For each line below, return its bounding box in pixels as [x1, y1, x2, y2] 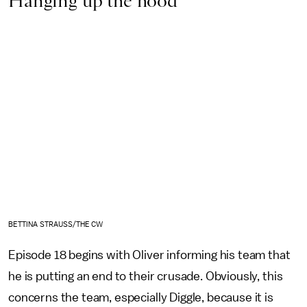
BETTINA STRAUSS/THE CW [8, 220, 103, 228]
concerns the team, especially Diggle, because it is [8, 291, 273, 304]
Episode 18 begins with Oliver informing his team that [8, 248, 291, 261]
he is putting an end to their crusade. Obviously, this [8, 269, 283, 282]
